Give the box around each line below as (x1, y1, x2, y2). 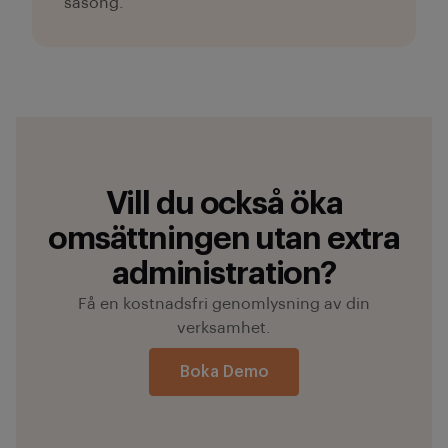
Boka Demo (179, 364, 269, 380)
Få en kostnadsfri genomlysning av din (78, 296, 370, 312)
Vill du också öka (105, 188, 343, 220)
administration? (111, 258, 337, 290)
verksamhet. (177, 320, 271, 336)
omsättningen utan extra (47, 223, 401, 255)
